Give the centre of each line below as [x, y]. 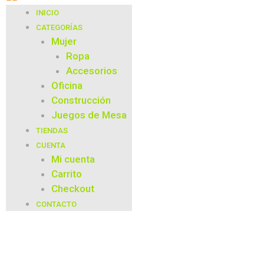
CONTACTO [56, 204]
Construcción [81, 100]
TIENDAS [52, 130]
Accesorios [92, 70]
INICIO [47, 12]
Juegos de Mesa [89, 115]
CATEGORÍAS [59, 27]
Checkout [72, 188]
